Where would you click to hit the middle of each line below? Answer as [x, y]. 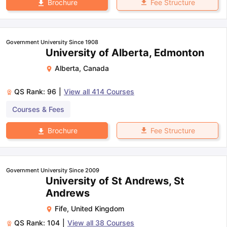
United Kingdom [98, 209]
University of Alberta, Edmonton [125, 53]
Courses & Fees [38, 109]
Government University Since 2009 [53, 171]
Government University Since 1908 [52, 42]
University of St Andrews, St [115, 181]
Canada [96, 68]
